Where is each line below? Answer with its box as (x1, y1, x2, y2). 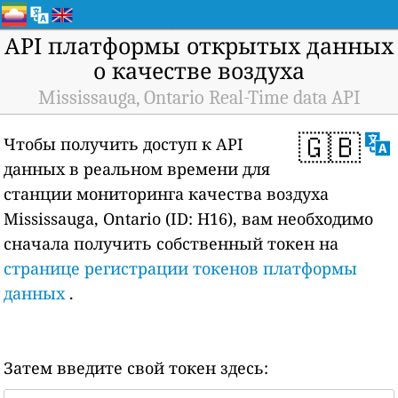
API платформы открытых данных (4, 30, 394, 60)
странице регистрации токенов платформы (4, 258, 358, 279)
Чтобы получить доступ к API (4, 133, 244, 155)
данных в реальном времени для (4, 158, 271, 179)
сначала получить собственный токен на (4, 233, 339, 254)
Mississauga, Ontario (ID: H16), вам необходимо (4, 208, 374, 229)
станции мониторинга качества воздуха (4, 183, 330, 204)
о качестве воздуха (93, 55, 305, 85)
